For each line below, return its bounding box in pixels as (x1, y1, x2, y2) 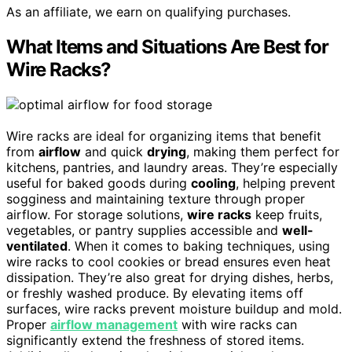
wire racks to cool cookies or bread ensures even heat (6, 253, 331, 269)
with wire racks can (178, 316, 297, 332)
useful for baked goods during (6, 174, 191, 191)
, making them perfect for (186, 143, 339, 159)
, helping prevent (236, 174, 335, 191)
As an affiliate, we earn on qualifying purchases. (6, 3, 291, 20)
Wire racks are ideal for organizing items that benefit (6, 127, 321, 144)
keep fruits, (251, 206, 322, 222)
